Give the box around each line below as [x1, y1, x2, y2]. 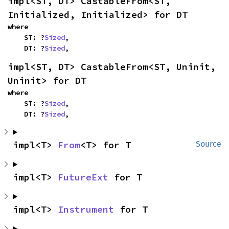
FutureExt [58, 171, 108, 183]
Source [196, 139, 221, 149]
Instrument [58, 203, 114, 215]
